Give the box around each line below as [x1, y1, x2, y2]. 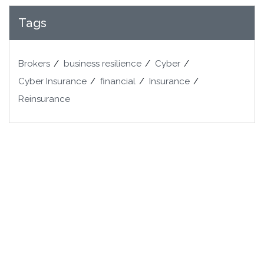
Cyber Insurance [18, 76, 87, 87]
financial [100, 76, 136, 87]
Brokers [18, 58, 50, 70]
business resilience [64, 58, 141, 70]
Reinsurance [18, 94, 70, 105]
